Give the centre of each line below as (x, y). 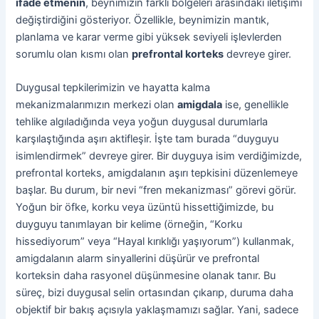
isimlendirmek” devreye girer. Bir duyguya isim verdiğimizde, (159, 156)
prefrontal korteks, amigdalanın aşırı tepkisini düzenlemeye (157, 173)
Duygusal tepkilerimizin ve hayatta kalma (113, 88)
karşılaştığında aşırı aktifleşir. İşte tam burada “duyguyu (147, 139)
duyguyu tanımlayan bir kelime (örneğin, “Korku (129, 225)
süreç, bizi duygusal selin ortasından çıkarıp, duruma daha (155, 293)
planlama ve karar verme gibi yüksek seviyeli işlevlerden (149, 37)
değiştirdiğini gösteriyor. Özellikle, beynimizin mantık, (143, 20)
